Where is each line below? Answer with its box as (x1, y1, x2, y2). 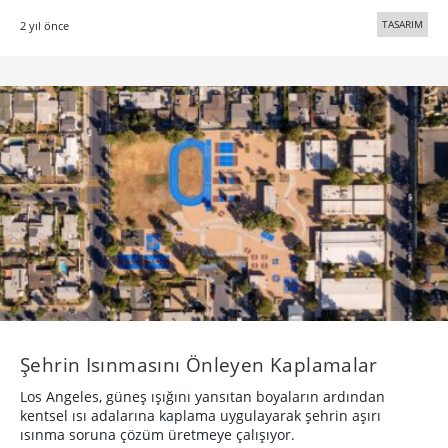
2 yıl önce (20, 18, 69, 34)
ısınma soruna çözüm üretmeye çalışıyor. (20, 424, 295, 444)
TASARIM (382, 17, 423, 32)
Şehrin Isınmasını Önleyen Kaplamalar (20, 350, 378, 378)
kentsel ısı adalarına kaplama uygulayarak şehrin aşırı (20, 405, 381, 425)
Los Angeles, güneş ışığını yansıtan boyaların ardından (20, 386, 385, 406)
